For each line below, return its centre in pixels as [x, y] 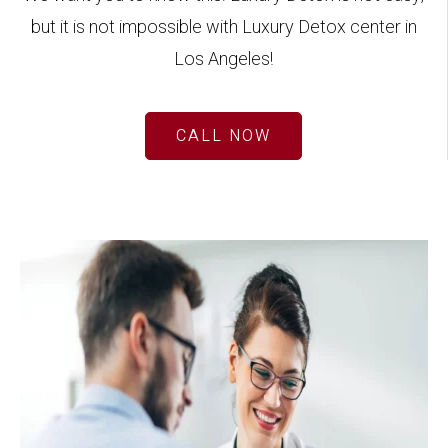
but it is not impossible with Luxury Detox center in [223, 27]
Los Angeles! [223, 59]
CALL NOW [223, 136]
